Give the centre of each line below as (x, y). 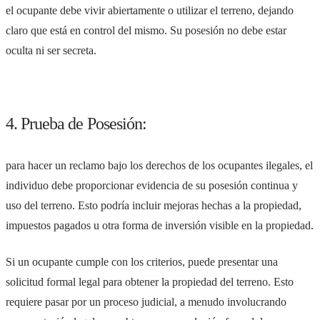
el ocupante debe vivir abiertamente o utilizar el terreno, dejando (150, 11)
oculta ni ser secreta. (51, 51)
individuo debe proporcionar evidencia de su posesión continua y (152, 186)
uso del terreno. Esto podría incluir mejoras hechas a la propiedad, (154, 206)
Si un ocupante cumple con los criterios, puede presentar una (142, 261)
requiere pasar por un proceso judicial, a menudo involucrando (146, 301)
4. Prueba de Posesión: (76, 124)
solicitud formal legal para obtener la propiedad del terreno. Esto (150, 281)
